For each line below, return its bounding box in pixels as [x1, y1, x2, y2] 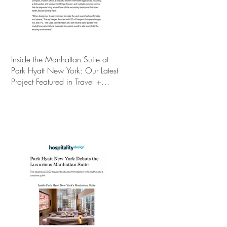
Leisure [11, 87, 33, 98]
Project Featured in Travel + [11, 76, 101, 87]
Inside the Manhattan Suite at [11, 54, 108, 65]
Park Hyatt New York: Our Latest [11, 65, 118, 76]
